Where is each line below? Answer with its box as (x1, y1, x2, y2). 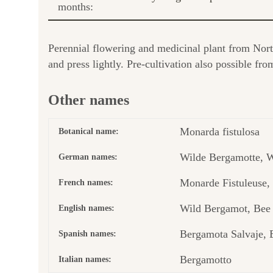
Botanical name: (58, 126, 119, 136)
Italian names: (58, 254, 112, 264)
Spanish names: (58, 229, 116, 238)
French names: (58, 177, 113, 187)
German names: (58, 152, 118, 161)
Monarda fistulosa (180, 125, 260, 138)
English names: (58, 203, 115, 213)
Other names (48, 91, 129, 108)
